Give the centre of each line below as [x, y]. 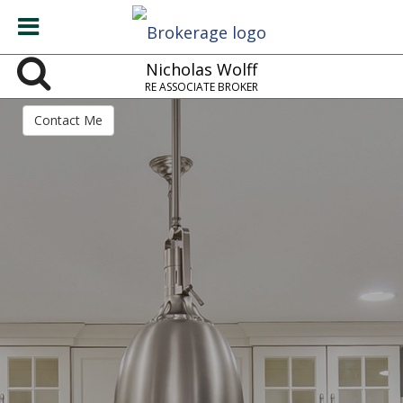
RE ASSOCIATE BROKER [201, 87]
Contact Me [68, 121]
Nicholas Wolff [201, 69]
